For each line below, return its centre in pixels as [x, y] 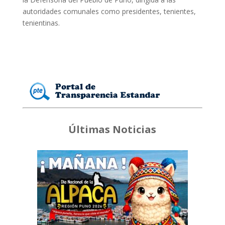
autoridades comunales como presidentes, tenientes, [109, 12]
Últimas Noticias [113, 130]
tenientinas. [41, 23]
